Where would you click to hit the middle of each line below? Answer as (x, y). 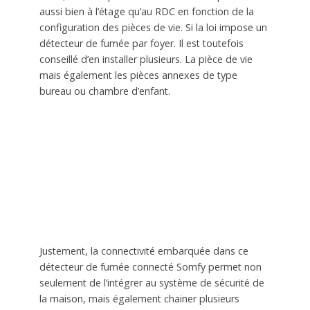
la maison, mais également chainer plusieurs (139, 298)
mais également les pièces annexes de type (138, 75)
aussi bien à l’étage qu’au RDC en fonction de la (146, 11)
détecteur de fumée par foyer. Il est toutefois (141, 43)
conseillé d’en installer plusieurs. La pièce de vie (146, 59)
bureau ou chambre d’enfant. (104, 91)
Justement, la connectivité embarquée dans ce (144, 250)
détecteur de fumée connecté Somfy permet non (150, 266)
